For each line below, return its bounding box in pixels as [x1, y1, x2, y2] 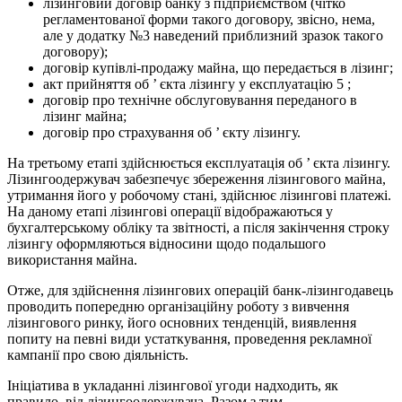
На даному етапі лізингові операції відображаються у [7, 204, 333, 220]
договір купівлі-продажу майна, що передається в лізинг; [43, 60, 393, 76]
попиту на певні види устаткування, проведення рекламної [7, 331, 371, 347]
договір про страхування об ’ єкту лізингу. [43, 125, 301, 141]
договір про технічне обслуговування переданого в [43, 92, 357, 109]
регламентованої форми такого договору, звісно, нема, [43, 12, 375, 28]
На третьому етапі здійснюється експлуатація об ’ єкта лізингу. [7, 155, 390, 171]
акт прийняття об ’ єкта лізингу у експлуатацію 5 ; [43, 76, 351, 92]
